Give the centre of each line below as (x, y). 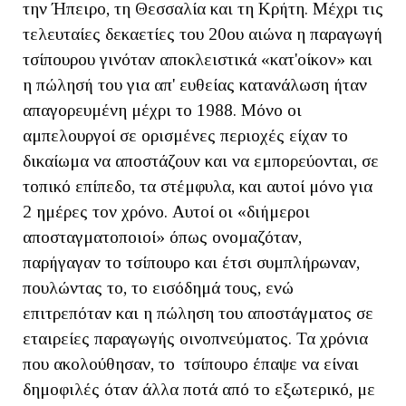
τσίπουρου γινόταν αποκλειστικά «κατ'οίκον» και (198, 59)
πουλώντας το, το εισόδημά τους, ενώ (158, 288)
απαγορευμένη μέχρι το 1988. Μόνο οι (162, 110)
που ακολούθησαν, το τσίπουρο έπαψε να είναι (191, 364)
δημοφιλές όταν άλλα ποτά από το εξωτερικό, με (199, 389)
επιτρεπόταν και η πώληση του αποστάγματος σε (198, 313)
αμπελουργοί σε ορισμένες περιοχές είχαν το (185, 135)
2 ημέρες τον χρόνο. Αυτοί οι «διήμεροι (166, 212)
